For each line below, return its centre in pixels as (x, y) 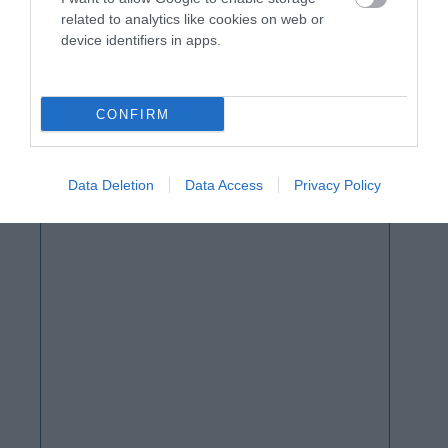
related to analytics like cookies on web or (192, 19)
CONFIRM (132, 114)
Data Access (223, 185)
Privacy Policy (337, 185)
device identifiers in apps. (141, 40)
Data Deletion (110, 185)
